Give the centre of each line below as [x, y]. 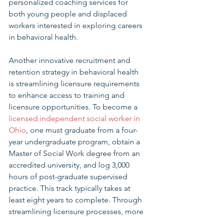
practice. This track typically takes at [70, 188]
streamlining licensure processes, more [77, 211]
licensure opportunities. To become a [74, 107]
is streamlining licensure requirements [75, 84]
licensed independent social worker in [75, 118]
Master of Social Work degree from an [75, 153]
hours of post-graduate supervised [69, 177]
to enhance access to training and [68, 95]
